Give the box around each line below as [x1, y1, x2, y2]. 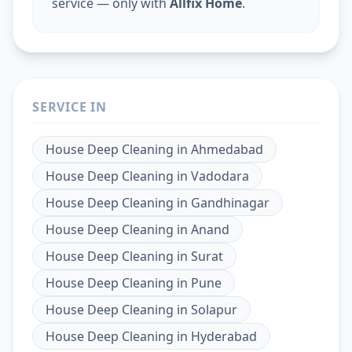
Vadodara [191, 167, 249, 185]
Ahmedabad [191, 141, 263, 159]
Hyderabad [191, 328, 257, 346]
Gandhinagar [191, 194, 269, 212]
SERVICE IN [32, 98, 107, 116]
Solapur [191, 301, 237, 319]
